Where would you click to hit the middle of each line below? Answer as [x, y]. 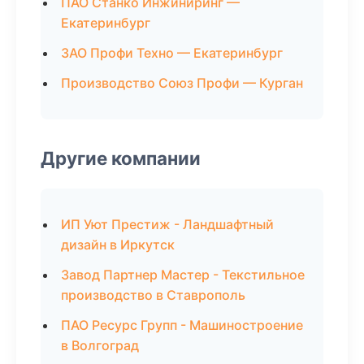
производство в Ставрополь [153, 295]
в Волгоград [100, 345]
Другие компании [121, 158]
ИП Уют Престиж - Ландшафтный [167, 224]
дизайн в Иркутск [118, 245]
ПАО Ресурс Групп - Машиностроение [182, 325]
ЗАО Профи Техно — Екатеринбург [172, 53]
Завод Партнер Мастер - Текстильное [183, 275]
